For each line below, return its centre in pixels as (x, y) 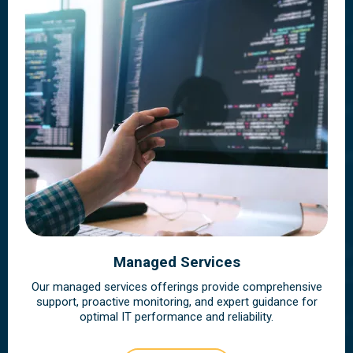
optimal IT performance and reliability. (176, 316)
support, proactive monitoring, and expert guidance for (176, 301)
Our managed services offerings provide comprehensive (176, 286)
